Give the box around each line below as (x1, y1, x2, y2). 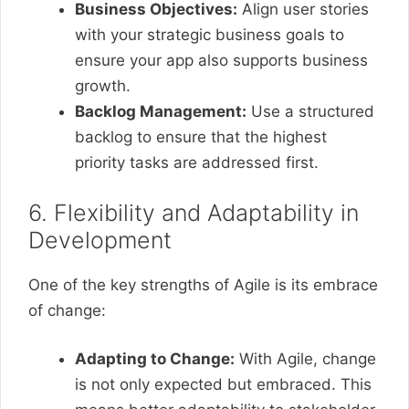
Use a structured (246, 102, 374, 121)
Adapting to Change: (75, 350, 235, 368)
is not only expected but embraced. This (75, 375, 372, 393)
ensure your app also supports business (75, 51, 368, 69)
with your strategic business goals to (75, 26, 344, 44)
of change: (28, 300, 106, 320)
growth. (75, 77, 131, 95)
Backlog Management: (75, 102, 246, 121)
